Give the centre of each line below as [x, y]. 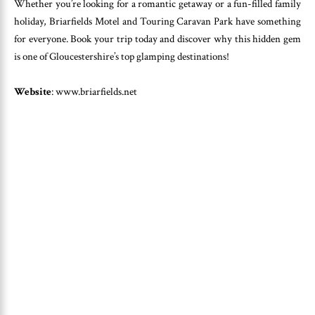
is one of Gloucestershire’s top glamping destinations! [122, 56]
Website [33, 92]
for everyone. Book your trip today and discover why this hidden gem [157, 39]
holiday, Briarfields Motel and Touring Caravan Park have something [157, 21]
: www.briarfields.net [94, 92]
